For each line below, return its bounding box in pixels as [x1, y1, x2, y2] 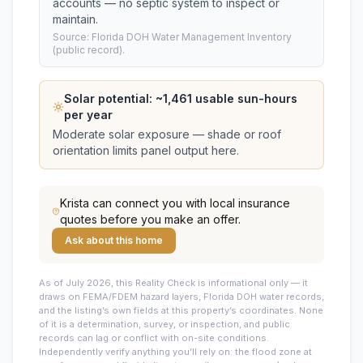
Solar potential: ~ [63, 92, 163, 105]
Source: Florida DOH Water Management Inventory [53, 31, 292, 43]
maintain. [53, 12, 98, 26]
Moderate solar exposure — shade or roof [53, 127, 281, 141]
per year [63, 108, 113, 122]
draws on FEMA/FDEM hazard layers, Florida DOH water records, [39, 291, 324, 302]
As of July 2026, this [39, 277, 133, 288]
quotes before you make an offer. [59, 212, 241, 226]
